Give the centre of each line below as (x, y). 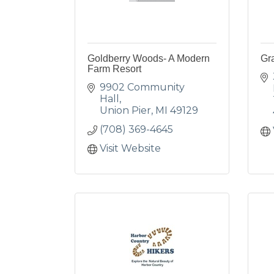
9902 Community (142, 87)
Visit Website (130, 148)
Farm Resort (114, 69)
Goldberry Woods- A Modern (149, 58)
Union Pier (125, 110)
